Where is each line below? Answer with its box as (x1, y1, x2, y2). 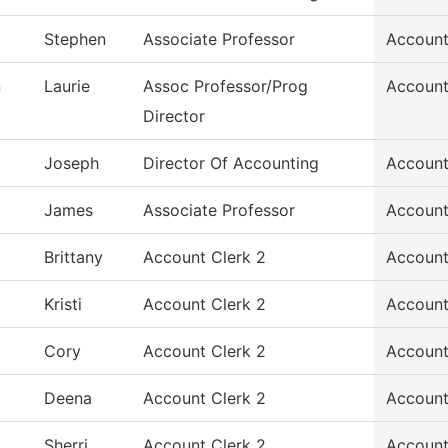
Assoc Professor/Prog (143, 76, 308, 97)
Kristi (44, 294, 82, 315)
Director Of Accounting (143, 153, 319, 174)
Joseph (44, 153, 99, 174)
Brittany (44, 247, 103, 268)
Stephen (44, 29, 106, 50)
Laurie (44, 76, 90, 97)
